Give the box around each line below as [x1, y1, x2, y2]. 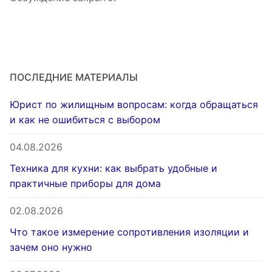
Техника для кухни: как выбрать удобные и [10, 162, 217, 174]
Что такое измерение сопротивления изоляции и [10, 225, 249, 238]
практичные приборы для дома [10, 177, 161, 189]
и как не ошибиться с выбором [10, 114, 160, 126]
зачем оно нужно [10, 240, 92, 253]
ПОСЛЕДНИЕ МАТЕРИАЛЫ [10, 71, 138, 84]
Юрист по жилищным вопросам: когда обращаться [10, 98, 258, 111]
